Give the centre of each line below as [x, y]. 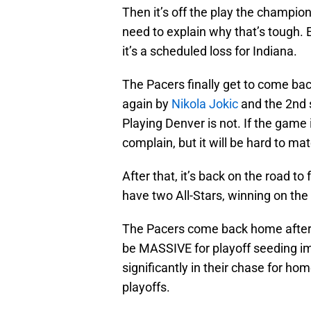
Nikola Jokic [205, 104]
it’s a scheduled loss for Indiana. [210, 51]
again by [147, 104]
